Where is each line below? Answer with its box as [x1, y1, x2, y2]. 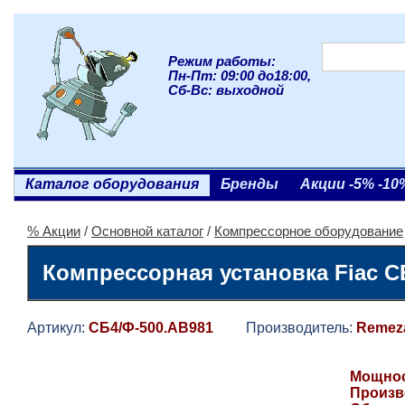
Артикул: [27, 320, 89, 335]
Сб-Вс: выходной [168, 83, 284, 98]
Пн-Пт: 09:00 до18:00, [168, 69, 311, 83]
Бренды [221, 176, 278, 192]
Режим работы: [168, 54, 276, 69]
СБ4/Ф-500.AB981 [89, 320, 213, 335]
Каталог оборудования [25, 176, 199, 192]
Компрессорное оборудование [214, 224, 403, 239]
